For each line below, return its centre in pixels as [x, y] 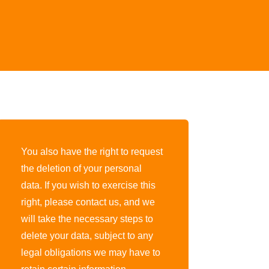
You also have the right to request [92, 152]
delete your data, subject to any [87, 236]
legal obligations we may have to [90, 253]
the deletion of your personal [81, 169]
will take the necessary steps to [87, 219]
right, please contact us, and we [88, 202]
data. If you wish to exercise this [88, 186]
